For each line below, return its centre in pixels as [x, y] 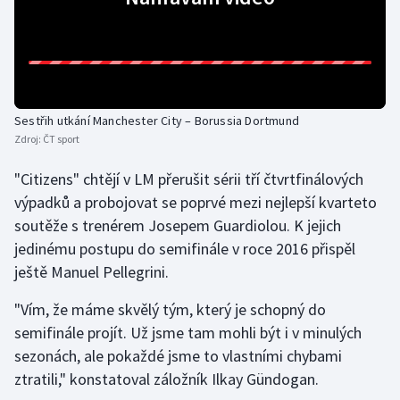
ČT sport [61, 139]
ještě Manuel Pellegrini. [92, 272]
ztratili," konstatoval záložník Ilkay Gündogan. [167, 379]
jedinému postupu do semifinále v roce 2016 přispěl [185, 249]
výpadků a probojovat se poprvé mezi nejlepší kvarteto [196, 203]
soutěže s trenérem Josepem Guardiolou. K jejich [178, 226]
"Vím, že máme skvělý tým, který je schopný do [170, 310]
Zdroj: [29, 139]
